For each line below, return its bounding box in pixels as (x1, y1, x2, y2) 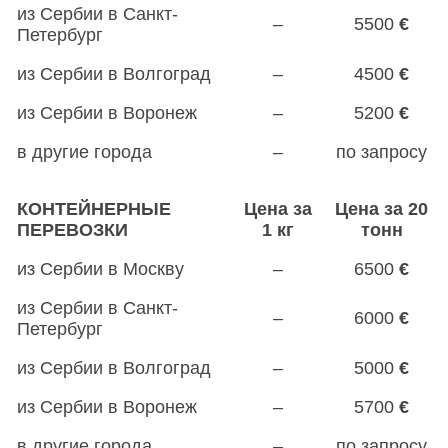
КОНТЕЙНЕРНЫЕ (17, 198, 171, 219)
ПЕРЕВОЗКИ (17, 219, 128, 240)
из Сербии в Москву (17, 258, 184, 279)
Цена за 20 (335, 198, 428, 219)
